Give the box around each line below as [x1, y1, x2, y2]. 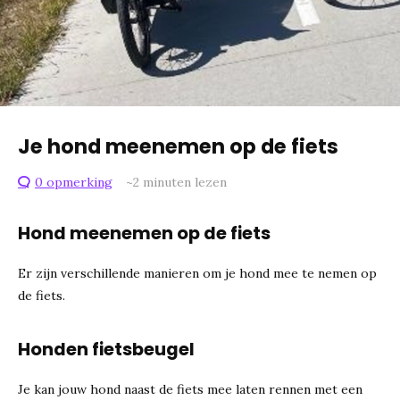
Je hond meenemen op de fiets [18, 132, 338, 161]
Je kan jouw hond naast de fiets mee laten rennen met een [18, 381, 362, 397]
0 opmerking [35, 174, 112, 190]
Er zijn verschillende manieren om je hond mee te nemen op [18, 265, 377, 281]
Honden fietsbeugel [18, 337, 195, 362]
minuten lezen [139, 174, 227, 190]
